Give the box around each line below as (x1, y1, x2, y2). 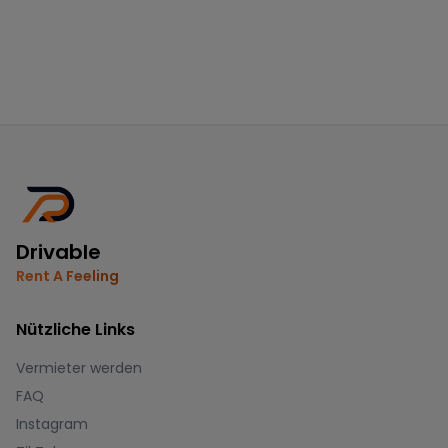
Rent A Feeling (16, 266, 119, 286)
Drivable (16, 238, 101, 266)
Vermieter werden (16, 358, 142, 378)
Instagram (16, 414, 88, 434)
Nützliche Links (16, 318, 135, 341)
